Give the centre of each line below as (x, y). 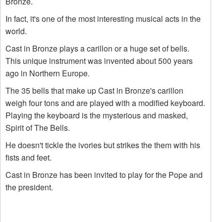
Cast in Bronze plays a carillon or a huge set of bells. (97, 48)
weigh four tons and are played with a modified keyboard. (105, 103)
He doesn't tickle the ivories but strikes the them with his (103, 145)
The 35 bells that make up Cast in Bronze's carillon (94, 90)
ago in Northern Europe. (48, 73)
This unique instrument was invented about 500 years (99, 61)
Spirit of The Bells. (38, 128)
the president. (29, 187)
